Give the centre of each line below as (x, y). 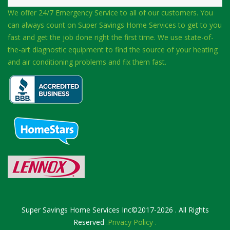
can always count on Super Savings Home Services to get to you (115, 25)
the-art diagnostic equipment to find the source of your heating (113, 50)
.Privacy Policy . (131, 222)
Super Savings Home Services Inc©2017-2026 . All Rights (115, 210)
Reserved (90, 222)
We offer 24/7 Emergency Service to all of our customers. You (110, 13)
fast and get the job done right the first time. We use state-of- (111, 37)
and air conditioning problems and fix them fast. (87, 62)
